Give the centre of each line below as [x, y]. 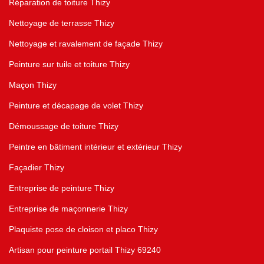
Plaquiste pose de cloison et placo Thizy [83, 230]
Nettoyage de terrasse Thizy [62, 23]
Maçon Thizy [33, 85]
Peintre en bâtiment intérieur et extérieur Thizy [95, 147]
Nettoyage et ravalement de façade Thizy [86, 44]
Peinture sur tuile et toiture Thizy [69, 65]
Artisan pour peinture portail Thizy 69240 [85, 250]
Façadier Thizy [37, 168]
